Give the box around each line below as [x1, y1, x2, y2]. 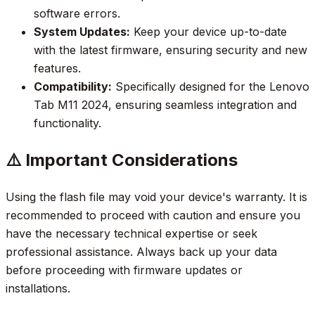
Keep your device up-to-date [130, 25, 287, 39]
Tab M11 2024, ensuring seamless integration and [34, 98, 297, 112]
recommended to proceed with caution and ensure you [6, 208, 300, 223]
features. [34, 61, 81, 76]
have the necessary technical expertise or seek [6, 226, 257, 241]
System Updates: [34, 25, 130, 39]
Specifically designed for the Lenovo [112, 79, 309, 94]
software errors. [34, 6, 120, 21]
